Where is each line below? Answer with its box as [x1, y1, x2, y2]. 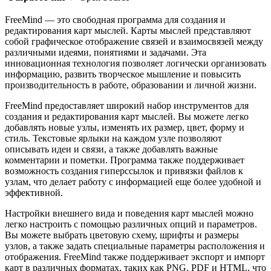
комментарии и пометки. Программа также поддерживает [5, 154, 244, 165]
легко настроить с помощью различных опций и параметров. [5, 218, 257, 229]
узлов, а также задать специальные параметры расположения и [5, 240, 265, 251]
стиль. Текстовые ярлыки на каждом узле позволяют [5, 132, 222, 143]
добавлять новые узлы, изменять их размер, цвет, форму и [5, 122, 244, 132]
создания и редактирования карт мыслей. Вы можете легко [5, 111, 249, 122]
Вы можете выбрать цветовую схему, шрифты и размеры [5, 229, 239, 240]
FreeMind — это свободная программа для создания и [5, 14, 226, 25]
